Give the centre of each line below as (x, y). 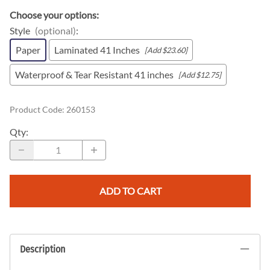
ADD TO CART (130, 190)
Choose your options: (54, 14)
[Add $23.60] (166, 50)
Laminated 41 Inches (97, 49)
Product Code (36, 109)
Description (42, 250)
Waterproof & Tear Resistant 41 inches (94, 74)
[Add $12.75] (200, 74)
